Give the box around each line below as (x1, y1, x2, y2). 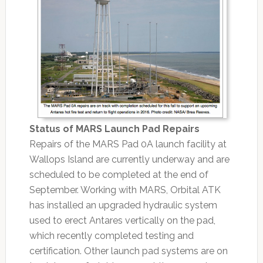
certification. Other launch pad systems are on (29, 245, 228, 257)
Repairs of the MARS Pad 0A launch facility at (29, 138, 227, 150)
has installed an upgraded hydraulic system (29, 199, 217, 211)
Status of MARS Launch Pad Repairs (29, 123, 200, 134)
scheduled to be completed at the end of (29, 168, 208, 180)
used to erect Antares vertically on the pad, (29, 214, 215, 226)
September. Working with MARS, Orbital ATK (29, 184, 221, 195)
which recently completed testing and (29, 230, 194, 241)
